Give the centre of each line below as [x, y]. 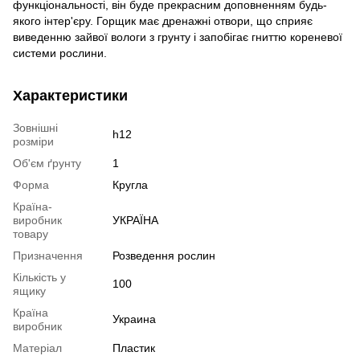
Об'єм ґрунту [47, 163]
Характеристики [70, 95]
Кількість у [39, 277]
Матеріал [37, 348]
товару [31, 233]
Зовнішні [35, 127]
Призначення [48, 255]
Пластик [134, 348]
